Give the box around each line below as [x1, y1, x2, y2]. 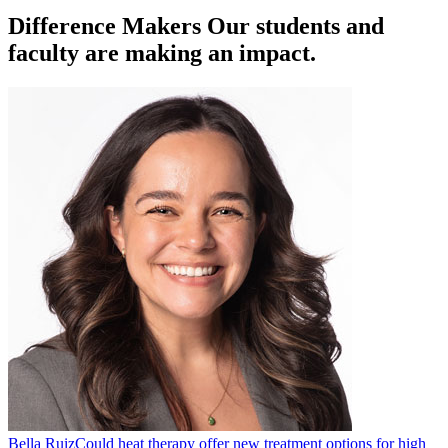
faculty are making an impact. [8, 39, 316, 66]
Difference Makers [8, 12, 207, 39]
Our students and [207, 12, 384, 39]
